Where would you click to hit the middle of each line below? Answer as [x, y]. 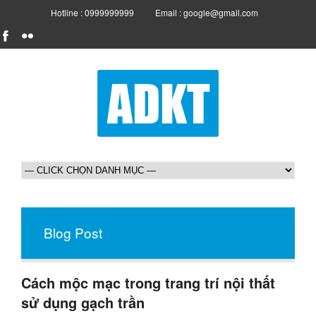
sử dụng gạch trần [83, 302]
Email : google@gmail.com [207, 12]
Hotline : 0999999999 [92, 12]
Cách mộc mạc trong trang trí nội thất [148, 282]
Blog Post [73, 232]
